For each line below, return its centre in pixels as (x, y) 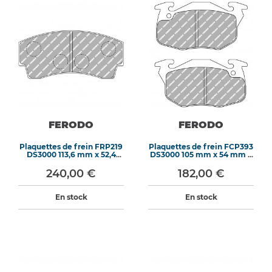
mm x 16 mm (71, 162)
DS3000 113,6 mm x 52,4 (71, 155)
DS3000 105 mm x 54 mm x (201, 155)
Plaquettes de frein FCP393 (201, 147)
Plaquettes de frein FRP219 (71, 147)
